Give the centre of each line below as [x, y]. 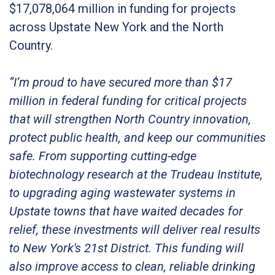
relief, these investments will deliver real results [135, 229]
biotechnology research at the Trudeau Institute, [136, 174]
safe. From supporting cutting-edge [103, 156]
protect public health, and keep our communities [137, 137]
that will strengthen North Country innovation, [130, 119]
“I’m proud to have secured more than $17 [121, 82]
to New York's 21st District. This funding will [126, 248]
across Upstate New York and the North [116, 27]
